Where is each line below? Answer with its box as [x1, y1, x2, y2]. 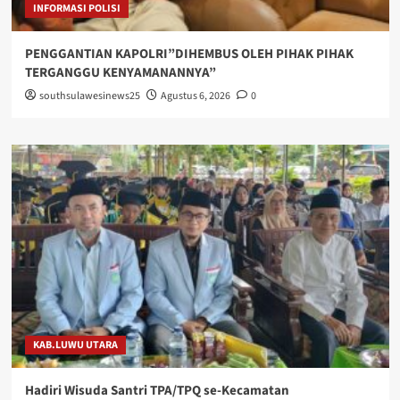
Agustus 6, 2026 [160, 87, 230, 104]
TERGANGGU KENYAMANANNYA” [24, 62, 216, 82]
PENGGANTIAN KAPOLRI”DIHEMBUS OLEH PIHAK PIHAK [24, 44, 354, 63]
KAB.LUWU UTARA [32, 337, 118, 353]
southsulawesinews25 [38, 87, 140, 104]
